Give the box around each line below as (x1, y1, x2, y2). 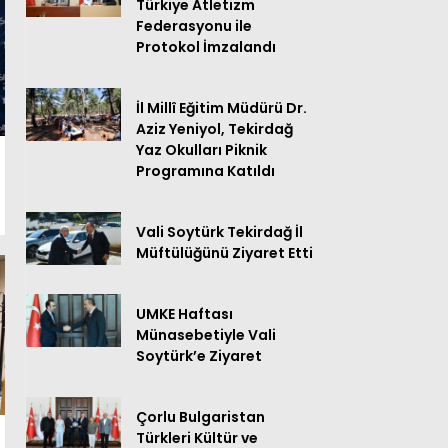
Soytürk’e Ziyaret (136, 346, 262, 367)
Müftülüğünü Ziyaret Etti (136, 243, 313, 264)
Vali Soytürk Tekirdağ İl (136, 222, 303, 243)
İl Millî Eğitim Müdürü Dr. (136, 98, 307, 119)
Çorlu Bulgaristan (136, 407, 265, 428)
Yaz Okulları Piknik (136, 140, 267, 161)
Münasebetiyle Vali (136, 325, 276, 346)
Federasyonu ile (136, 16, 252, 37)
